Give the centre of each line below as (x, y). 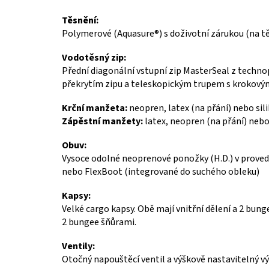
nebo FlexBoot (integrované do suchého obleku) (161, 171)
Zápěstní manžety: (102, 121)
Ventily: (78, 246)
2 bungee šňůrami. (99, 222)
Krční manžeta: (95, 108)
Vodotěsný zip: (94, 57)
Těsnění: (80, 20)
